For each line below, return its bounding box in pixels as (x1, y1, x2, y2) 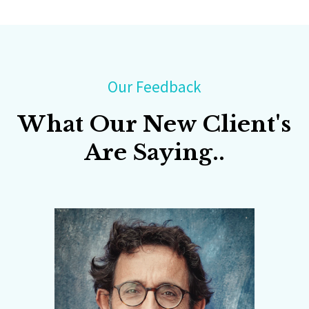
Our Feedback (108, 77, 201, 97)
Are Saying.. (84, 139, 225, 166)
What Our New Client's (18, 110, 291, 138)
